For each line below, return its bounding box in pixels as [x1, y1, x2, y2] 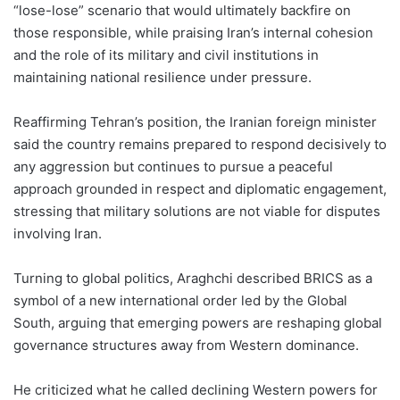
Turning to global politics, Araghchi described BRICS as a [13, 270, 372, 287]
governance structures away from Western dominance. [13, 337, 359, 354]
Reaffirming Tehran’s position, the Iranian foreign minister [13, 113, 377, 131]
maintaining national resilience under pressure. [13, 69, 312, 87]
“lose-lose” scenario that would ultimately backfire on [13, 2, 351, 20]
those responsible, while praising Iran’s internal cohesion [13, 24, 373, 42]
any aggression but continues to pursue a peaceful [13, 158, 333, 176]
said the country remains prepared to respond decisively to [13, 136, 387, 154]
